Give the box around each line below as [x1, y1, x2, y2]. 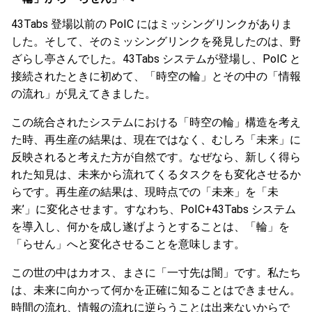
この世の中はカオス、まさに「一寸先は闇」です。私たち [11, 266, 301, 279]
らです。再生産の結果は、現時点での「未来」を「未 [11, 185, 279, 198]
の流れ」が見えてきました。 [11, 87, 156, 100]
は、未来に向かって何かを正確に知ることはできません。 [11, 283, 301, 297]
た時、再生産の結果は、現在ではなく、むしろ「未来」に [11, 133, 301, 146]
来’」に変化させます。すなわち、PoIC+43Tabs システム [11, 203, 296, 216]
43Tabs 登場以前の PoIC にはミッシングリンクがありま [11, 17, 292, 31]
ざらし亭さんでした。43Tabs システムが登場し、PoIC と [11, 52, 301, 65]
